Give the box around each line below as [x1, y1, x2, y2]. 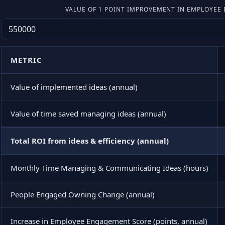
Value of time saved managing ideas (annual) [11, 108, 166, 119]
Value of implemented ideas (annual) [11, 82, 138, 92]
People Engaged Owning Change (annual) [11, 189, 155, 199]
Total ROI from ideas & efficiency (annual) [11, 136, 169, 146]
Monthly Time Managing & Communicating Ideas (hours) [11, 163, 208, 173]
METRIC [11, 55, 42, 65]
